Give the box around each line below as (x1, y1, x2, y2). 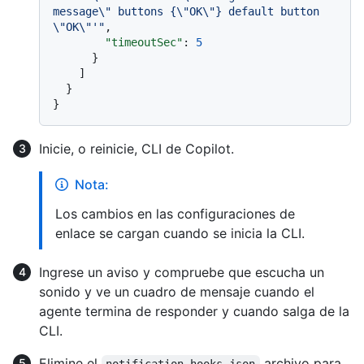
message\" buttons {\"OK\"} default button (53, 4, 319, 18)
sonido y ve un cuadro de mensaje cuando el (39, 283, 314, 300)
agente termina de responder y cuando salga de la (39, 302, 349, 319)
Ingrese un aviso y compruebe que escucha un (39, 263, 324, 280)
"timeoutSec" (105, 35, 183, 49)
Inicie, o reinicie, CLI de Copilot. (39, 140, 234, 157)
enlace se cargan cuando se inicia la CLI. (55, 224, 305, 241)
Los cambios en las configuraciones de (55, 205, 295, 222)
